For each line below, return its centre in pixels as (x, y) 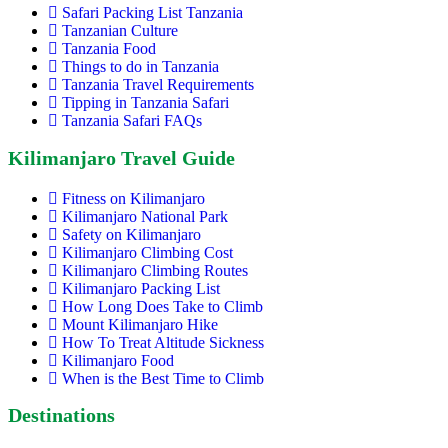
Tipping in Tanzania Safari (145, 103)
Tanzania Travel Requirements (158, 85)
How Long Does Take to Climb (162, 306)
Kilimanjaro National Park (145, 216)
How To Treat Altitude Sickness (163, 342)
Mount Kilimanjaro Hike (140, 324)
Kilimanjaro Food (118, 360)
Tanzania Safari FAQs (132, 121)
